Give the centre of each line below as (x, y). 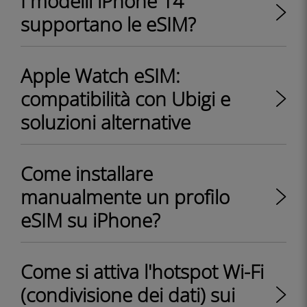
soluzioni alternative (106, 122)
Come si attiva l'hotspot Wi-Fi (142, 271)
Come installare (87, 173)
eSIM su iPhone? (90, 220)
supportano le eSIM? (108, 24)
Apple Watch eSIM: (100, 75)
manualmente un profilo (125, 197)
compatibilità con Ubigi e (125, 99)
